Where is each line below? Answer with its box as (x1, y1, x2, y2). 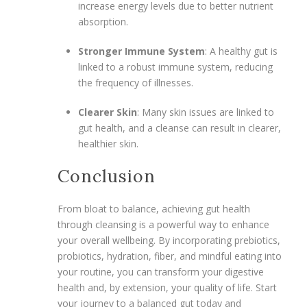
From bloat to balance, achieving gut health (58, 201, 250, 215)
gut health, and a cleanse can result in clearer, (78, 121, 281, 134)
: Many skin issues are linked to (137, 105, 274, 119)
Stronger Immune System (78, 44, 205, 58)
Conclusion (58, 164, 156, 187)
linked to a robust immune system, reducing (78, 60, 273, 73)
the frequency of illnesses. (78, 75, 193, 89)
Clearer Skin (78, 105, 137, 119)
